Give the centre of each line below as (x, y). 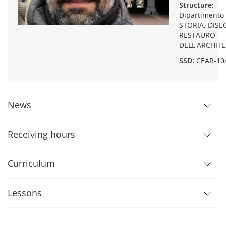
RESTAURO (197, 35)
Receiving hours (41, 134)
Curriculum (31, 163)
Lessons (25, 193)
